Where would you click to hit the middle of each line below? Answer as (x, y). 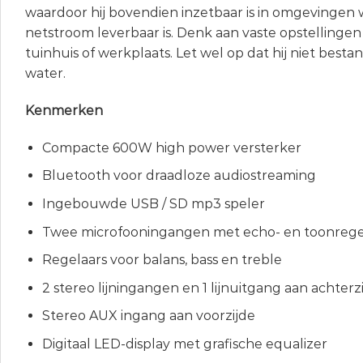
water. (45, 74)
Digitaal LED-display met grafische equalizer (184, 344)
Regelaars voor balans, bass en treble (162, 260)
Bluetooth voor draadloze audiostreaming (179, 176)
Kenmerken (64, 111)
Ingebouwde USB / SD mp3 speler (153, 204)
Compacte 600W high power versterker (171, 147)
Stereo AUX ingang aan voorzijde (148, 316)
